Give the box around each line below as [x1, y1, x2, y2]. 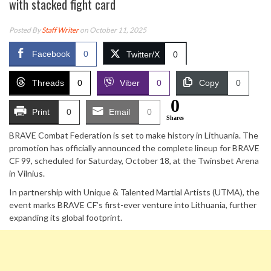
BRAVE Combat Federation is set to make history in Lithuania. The [9, 130, 258, 140]
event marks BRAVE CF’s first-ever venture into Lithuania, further [9, 200, 256, 210]
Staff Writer [42, 25, 79, 34]
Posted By [9, 25, 42, 34]
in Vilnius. [9, 168, 45, 178]
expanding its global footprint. [9, 212, 122, 223]
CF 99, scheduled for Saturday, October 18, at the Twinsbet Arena [9, 155, 259, 166]
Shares [166, 114, 184, 121]
